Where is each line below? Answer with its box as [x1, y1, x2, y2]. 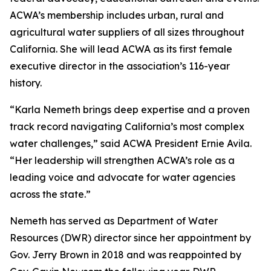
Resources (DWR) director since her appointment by [10, 232, 251, 244]
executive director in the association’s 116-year [10, 60, 230, 72]
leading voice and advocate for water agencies [10, 171, 235, 183]
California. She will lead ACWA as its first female [10, 43, 232, 55]
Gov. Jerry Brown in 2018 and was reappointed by [10, 249, 241, 261]
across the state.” [10, 188, 91, 200]
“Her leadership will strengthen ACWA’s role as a [10, 154, 235, 166]
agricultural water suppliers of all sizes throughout [10, 26, 244, 38]
